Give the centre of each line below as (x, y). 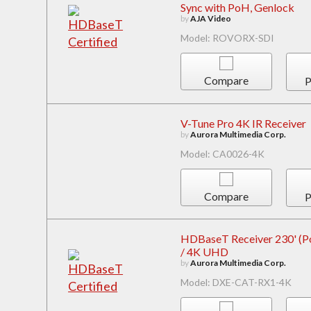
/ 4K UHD (204, 252)
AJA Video (210, 18)
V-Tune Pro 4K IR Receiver (243, 123)
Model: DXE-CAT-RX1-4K (236, 283)
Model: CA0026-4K (222, 153)
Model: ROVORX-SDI (227, 37)
